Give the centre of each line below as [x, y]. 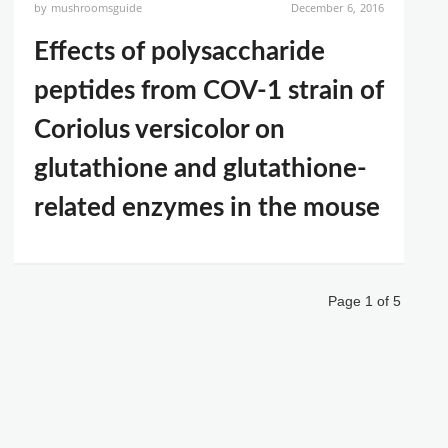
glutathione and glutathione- [200, 169]
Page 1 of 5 [364, 301]
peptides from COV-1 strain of [209, 91]
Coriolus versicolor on [159, 130]
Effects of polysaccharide [179, 52]
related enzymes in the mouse [207, 208]
